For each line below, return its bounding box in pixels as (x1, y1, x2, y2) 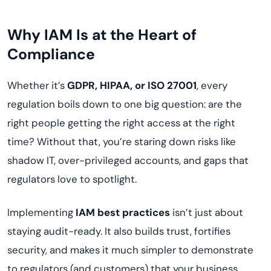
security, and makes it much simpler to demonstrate (7, 243, 253, 256)
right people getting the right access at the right (7, 116, 235, 129)
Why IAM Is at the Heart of (7, 25, 197, 45)
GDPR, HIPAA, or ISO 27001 (67, 79, 197, 92)
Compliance (7, 44, 95, 64)
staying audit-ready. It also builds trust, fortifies (7, 224, 230, 238)
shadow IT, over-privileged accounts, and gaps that (7, 154, 249, 167)
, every (197, 79, 227, 92)
